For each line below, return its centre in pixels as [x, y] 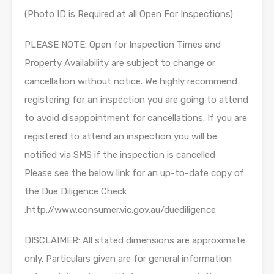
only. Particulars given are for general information [128, 258]
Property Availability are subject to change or [120, 63]
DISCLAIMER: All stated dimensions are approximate [135, 240]
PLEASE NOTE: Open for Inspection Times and [123, 44]
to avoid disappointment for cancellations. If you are [136, 118]
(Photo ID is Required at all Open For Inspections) [129, 14]
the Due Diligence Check [76, 191]
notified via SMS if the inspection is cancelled [120, 154]
